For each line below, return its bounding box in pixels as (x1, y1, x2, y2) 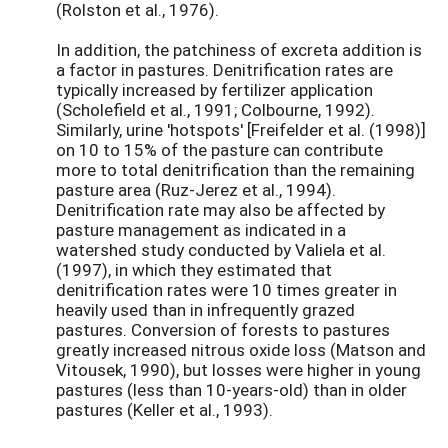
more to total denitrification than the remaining (56, 158, 415, 182)
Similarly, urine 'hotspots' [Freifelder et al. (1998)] (56, 118, 426, 142)
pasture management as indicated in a (56, 218, 346, 242)
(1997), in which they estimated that (56, 258, 332, 282)
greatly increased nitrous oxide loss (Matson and (56, 338, 426, 362)
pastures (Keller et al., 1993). (56, 398, 273, 422)
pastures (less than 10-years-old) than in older (56, 378, 407, 402)
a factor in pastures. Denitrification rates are (56, 58, 393, 82)
